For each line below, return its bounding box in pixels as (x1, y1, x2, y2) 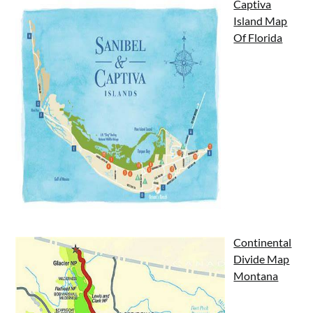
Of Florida (233, 30, 283, 44)
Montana (233, 268, 279, 282)
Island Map (233, 13, 288, 27)
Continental (233, 235, 292, 249)
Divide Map (233, 252, 290, 265)
